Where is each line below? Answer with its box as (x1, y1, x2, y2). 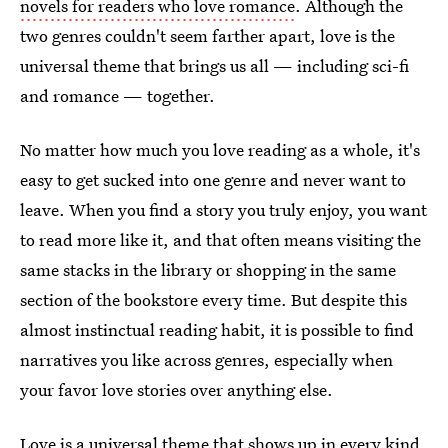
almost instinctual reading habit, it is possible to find (20, 318, 414, 341)
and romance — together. (20, 84, 215, 107)
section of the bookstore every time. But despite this (20, 288, 407, 311)
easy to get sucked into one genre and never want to (20, 168, 406, 191)
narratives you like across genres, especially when (20, 348, 393, 371)
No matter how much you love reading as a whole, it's (20, 138, 420, 161)
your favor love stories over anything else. (20, 378, 333, 401)
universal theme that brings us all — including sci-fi (20, 54, 409, 77)
